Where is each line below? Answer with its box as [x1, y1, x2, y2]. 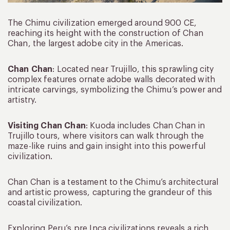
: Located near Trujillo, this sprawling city [52, 65, 214, 74]
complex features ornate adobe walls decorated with [8, 75, 216, 84]
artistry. [8, 96, 37, 105]
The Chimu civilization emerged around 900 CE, [8, 19, 197, 28]
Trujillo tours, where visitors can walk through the [8, 132, 204, 141]
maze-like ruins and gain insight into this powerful [8, 142, 206, 151]
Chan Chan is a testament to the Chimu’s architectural [8, 178, 219, 187]
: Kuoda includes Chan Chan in [85, 122, 205, 130]
